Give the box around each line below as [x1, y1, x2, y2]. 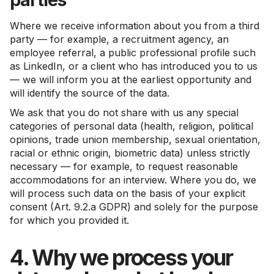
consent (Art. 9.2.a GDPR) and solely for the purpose [10, 201, 258, 213]
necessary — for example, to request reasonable [10, 160, 238, 172]
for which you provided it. [10, 214, 129, 226]
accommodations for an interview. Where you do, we [10, 174, 256, 186]
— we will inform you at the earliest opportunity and [10, 73, 251, 86]
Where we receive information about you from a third [10, 20, 259, 32]
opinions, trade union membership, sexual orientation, [10, 133, 261, 146]
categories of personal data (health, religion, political [10, 120, 253, 132]
